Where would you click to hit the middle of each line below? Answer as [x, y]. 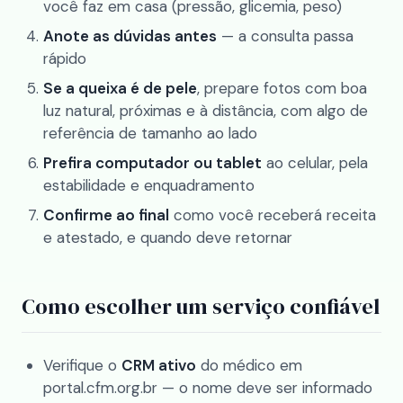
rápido [65, 58]
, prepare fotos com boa [282, 88]
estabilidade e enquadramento [149, 185]
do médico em [249, 365]
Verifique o [82, 365]
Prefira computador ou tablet [152, 163]
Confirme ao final [106, 215]
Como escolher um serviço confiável [201, 306]
